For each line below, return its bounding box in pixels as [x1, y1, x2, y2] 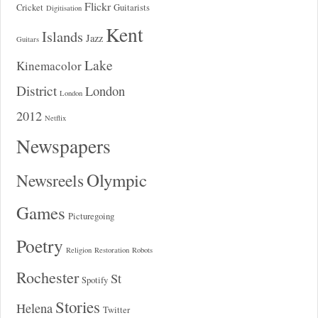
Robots [131, 244, 153, 255]
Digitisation [45, 2, 82, 13]
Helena [16, 299, 53, 317]
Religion [65, 244, 92, 255]
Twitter [102, 303, 130, 316]
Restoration [94, 244, 129, 255]
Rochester [16, 266, 79, 287]
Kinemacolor [16, 57, 82, 74]
